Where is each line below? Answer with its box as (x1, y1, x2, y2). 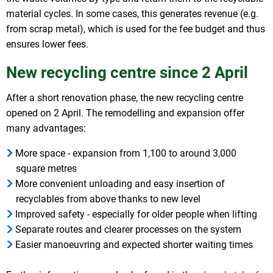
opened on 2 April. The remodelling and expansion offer (6, 107, 244, 119)
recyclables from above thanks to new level (16, 193, 200, 205)
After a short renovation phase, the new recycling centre (6, 92, 243, 104)
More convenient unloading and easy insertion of (15, 178, 225, 190)
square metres (16, 163, 77, 175)
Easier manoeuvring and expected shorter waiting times (15, 239, 253, 251)
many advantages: (6, 122, 86, 135)
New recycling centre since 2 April (6, 63, 248, 82)
